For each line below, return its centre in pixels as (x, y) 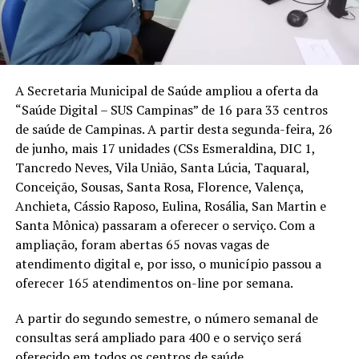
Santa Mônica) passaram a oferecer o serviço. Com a (165, 225)
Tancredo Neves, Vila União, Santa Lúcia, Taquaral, (162, 167)
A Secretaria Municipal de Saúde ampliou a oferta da (166, 90)
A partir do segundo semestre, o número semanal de (166, 318)
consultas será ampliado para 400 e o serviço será (158, 337)
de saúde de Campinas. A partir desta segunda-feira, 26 (173, 129)
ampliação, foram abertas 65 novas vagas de (142, 244)
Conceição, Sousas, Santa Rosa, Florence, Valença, (159, 186)
